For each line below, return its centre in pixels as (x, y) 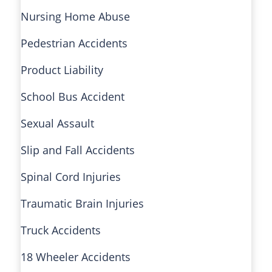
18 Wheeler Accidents (76, 257)
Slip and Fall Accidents (78, 150)
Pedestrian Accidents (74, 43)
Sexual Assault (57, 124)
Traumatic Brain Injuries (82, 204)
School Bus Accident (73, 97)
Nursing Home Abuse (75, 17)
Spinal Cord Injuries (71, 177)
